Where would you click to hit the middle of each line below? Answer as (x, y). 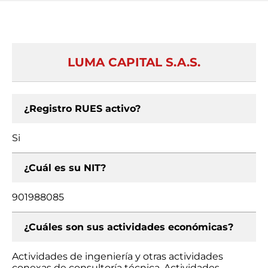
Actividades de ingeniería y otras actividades (118, 256)
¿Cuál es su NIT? (65, 168)
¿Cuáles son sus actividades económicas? (129, 227)
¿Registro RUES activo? (82, 109)
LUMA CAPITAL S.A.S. (134, 62)
